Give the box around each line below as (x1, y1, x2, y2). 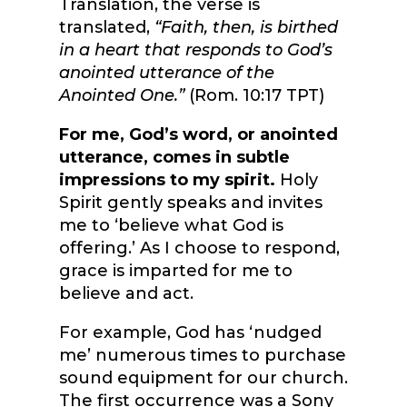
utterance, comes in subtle (58, 147, 290, 168)
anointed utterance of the (58, 63, 274, 84)
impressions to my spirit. (58, 170, 275, 191)
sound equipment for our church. (58, 368, 348, 389)
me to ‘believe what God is (58, 215, 283, 236)
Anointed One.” (58, 85, 184, 106)
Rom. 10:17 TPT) (194, 85, 324, 106)
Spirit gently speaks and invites (58, 193, 323, 213)
